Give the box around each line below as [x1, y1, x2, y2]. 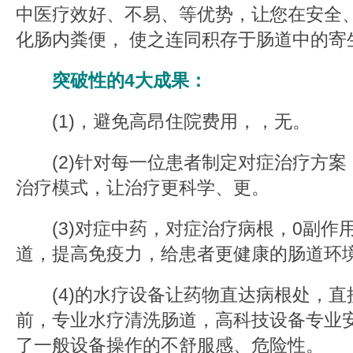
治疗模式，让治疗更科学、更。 [16, 177, 269, 198]
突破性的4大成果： [16, 70, 207, 91]
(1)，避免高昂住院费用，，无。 [16, 111, 310, 132]
